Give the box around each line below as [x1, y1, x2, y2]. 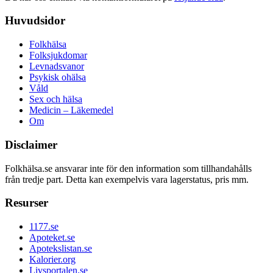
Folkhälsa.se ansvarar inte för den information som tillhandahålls [5, 163, 252, 174]
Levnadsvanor [29, 61, 84, 72]
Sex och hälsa [29, 94, 82, 105]
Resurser [5, 196, 48, 210]
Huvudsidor [5, 14, 65, 27]
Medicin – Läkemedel [29, 105, 113, 116]
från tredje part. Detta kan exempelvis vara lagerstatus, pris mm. [5, 174, 249, 185]
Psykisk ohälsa [29, 72, 86, 83]
